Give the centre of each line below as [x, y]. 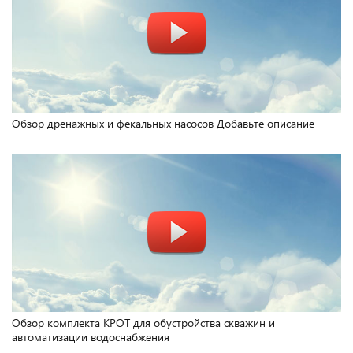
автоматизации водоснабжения [91, 337]
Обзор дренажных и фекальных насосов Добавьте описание [163, 123]
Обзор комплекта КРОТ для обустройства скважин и [143, 323]
